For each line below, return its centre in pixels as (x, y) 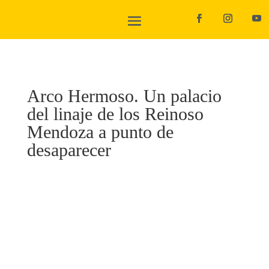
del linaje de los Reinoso (115, 114)
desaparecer (69, 150)
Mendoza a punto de (100, 132)
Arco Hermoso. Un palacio (124, 96)
